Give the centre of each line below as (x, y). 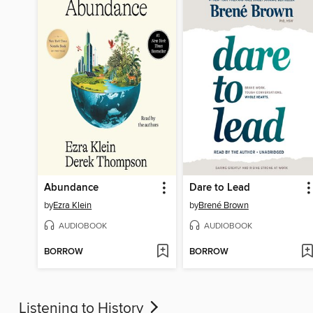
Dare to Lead (219, 188)
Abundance (72, 188)
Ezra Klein (73, 206)
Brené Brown (223, 206)
